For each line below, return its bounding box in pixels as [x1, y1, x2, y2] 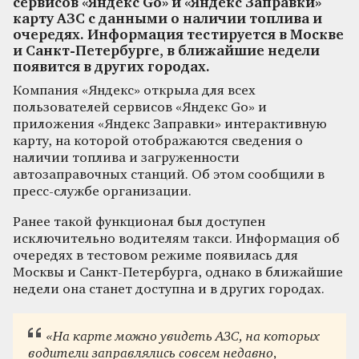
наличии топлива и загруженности [13, 151, 240, 165]
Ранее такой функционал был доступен [13, 215, 265, 229]
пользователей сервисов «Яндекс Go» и [13, 100, 267, 115]
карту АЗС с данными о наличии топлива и [13, 12, 322, 26]
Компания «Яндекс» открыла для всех [13, 83, 256, 98]
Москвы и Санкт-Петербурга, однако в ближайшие [13, 265, 343, 280]
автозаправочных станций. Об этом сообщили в [13, 167, 325, 182]
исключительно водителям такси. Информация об [13, 232, 340, 246]
